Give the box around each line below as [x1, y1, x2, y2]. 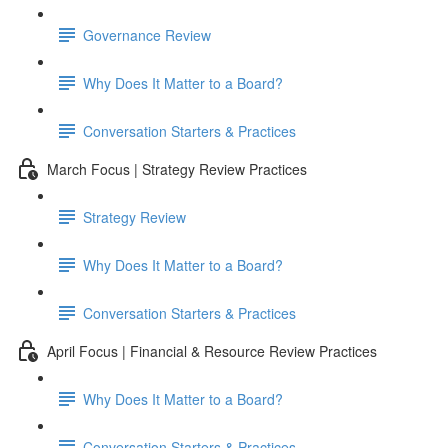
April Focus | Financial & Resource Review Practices [47, 340, 377, 361]
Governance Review [83, 24, 211, 45]
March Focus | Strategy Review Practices [47, 158, 307, 179]
